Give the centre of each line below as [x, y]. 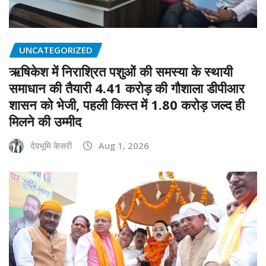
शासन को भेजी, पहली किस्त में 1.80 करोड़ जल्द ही [127, 105]
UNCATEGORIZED [56, 50]
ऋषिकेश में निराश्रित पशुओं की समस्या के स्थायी [121, 72]
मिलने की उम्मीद [45, 121]
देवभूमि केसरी [51, 146]
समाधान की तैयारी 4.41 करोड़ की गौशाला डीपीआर [127, 88]
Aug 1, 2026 [124, 146]
